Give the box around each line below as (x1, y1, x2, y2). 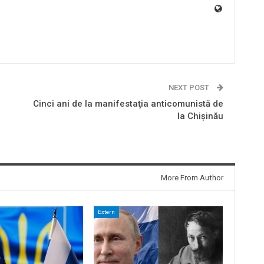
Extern (97, 208, 115, 215)
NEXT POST (168, 82, 211, 92)
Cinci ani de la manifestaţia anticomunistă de (32, 98, 223, 109)
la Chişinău (177, 110, 223, 121)
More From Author (160, 173, 223, 182)
